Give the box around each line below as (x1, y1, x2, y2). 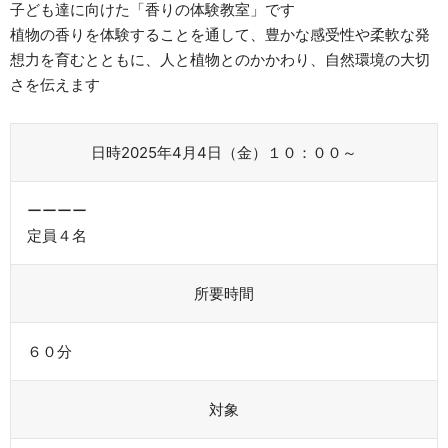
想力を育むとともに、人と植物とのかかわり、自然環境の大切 (10, 49, 430, 69)
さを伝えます (10, 74, 100, 94)
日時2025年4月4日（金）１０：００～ (91, 142, 357, 162)
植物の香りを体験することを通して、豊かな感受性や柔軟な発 (10, 24, 430, 44)
